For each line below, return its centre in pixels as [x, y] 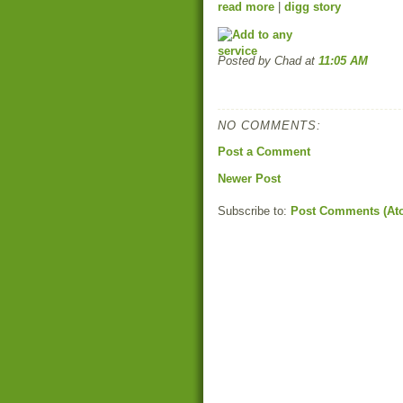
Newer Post [249, 179]
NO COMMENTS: [269, 125]
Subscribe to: [254, 211]
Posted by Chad [261, 61]
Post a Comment [264, 152]
